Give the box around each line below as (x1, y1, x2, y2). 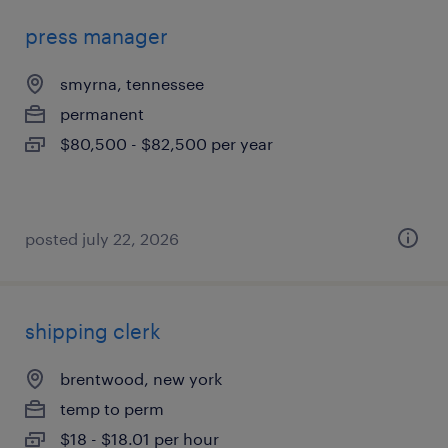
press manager (25, 24, 168, 48)
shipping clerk (25, 319, 161, 343)
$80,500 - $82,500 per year (60, 134, 273, 153)
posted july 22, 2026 (25, 229, 179, 248)
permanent (60, 104, 144, 123)
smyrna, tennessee (60, 74, 204, 93)
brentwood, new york (60, 369, 222, 388)
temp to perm (60, 399, 164, 418)
